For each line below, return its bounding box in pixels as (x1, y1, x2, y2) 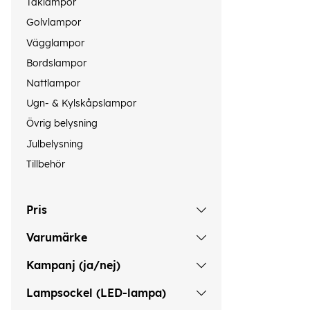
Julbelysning (26, 137, 83, 150)
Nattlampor (26, 77, 80, 90)
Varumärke (26, 230, 87, 245)
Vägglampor (26, 36, 84, 49)
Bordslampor (26, 56, 86, 69)
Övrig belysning (26, 117, 98, 130)
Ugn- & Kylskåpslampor (26, 97, 136, 110)
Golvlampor (26, 16, 81, 29)
